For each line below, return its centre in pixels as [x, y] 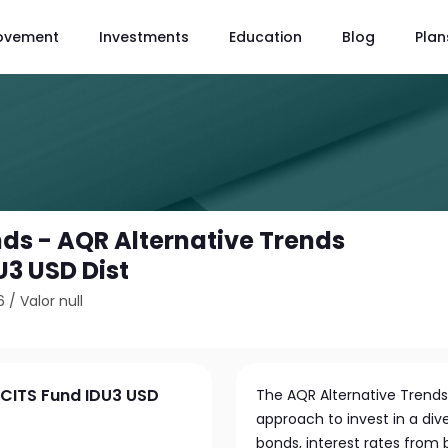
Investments [144, 36]
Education [265, 36]
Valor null [52, 301]
